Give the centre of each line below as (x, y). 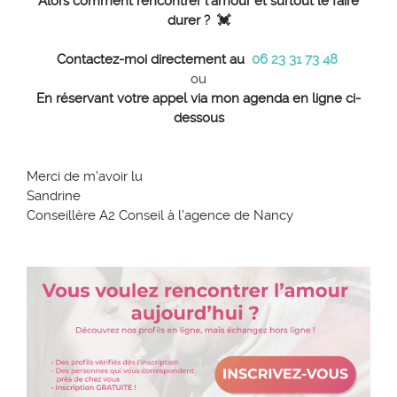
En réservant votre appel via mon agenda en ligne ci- (198, 99)
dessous (198, 118)
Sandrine (54, 196)
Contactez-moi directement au (152, 60)
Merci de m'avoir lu (85, 177)
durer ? (192, 21)
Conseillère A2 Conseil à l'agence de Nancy (160, 216)
